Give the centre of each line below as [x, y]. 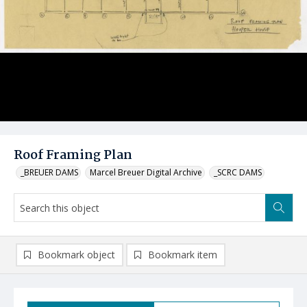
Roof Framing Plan [73, 156]
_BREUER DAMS [49, 172]
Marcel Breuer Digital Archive [146, 172]
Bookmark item [183, 255]
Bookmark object [76, 255]
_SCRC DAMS [238, 172]
